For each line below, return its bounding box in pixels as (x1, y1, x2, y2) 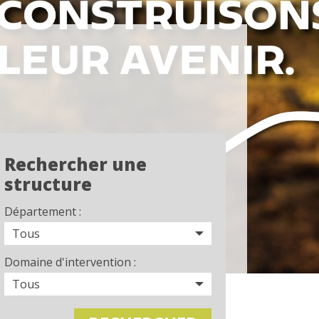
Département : (4, 204, 82, 219)
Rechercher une (4, 152, 147, 176)
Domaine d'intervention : (4, 254, 137, 270)
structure (4, 172, 93, 196)
